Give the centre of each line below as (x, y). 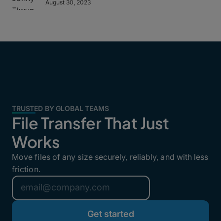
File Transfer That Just (91, 123)
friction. (26, 169)
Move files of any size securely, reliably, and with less (110, 157)
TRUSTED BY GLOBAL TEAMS (60, 108)
